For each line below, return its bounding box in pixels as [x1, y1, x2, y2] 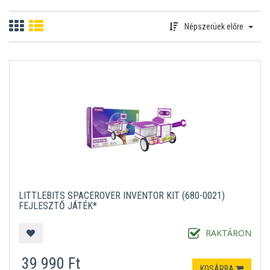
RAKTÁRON [206, 227, 251, 239]
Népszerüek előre [182, 22, 245, 31]
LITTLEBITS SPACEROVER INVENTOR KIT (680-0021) [19, 190, 225, 201]
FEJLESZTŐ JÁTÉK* [19, 200, 97, 212]
